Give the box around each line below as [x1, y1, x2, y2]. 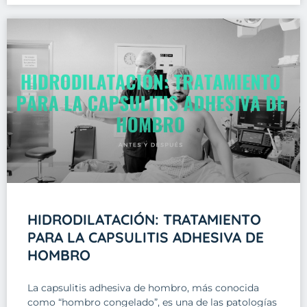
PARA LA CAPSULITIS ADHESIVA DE [27, 228, 264, 246]
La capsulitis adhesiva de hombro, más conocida [27, 281, 259, 294]
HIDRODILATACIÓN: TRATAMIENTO [27, 210, 261, 228]
